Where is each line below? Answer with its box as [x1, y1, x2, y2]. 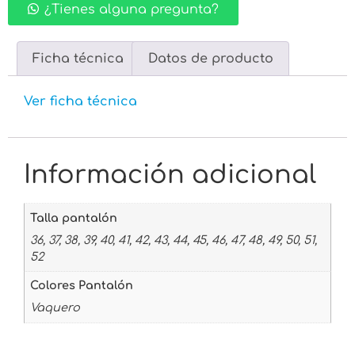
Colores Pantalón [30, 279, 134, 292]
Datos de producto [147, 52, 273, 67]
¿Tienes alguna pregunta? [44, 2, 219, 17]
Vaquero [30, 301, 81, 315]
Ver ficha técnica [24, 94, 137, 109]
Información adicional [24, 161, 316, 189]
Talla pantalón [30, 211, 118, 224]
